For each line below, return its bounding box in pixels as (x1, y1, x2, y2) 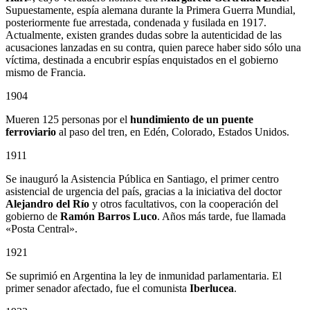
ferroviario (6, 126, 56, 138)
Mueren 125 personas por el (6, 113, 130, 126)
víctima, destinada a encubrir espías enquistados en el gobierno (6, 54, 278, 66)
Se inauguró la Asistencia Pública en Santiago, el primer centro (6, 173, 279, 185)
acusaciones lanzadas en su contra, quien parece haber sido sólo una (6, 42, 301, 54)
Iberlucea (190, 282, 234, 295)
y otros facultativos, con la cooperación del (89, 198, 278, 210)
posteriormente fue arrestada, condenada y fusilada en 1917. (6, 17, 266, 29)
